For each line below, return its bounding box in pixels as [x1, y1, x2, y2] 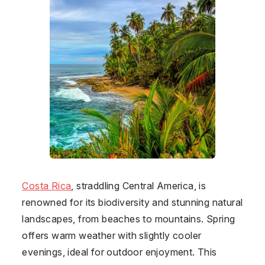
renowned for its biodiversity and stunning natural [22, 196, 243, 208]
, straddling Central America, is [71, 179, 206, 192]
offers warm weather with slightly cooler [22, 229, 202, 241]
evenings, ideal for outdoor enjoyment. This [22, 245, 217, 258]
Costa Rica [22, 179, 72, 192]
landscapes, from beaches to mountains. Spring [22, 212, 235, 225]
